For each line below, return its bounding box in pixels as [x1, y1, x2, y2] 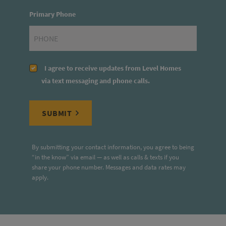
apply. [32, 173, 48, 181]
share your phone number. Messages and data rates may [32, 163, 186, 171]
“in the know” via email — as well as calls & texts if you [32, 153, 179, 161]
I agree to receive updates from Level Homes [41, 64, 181, 73]
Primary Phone [29, 10, 76, 19]
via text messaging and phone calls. [41, 76, 150, 85]
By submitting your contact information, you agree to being [32, 143, 194, 151]
